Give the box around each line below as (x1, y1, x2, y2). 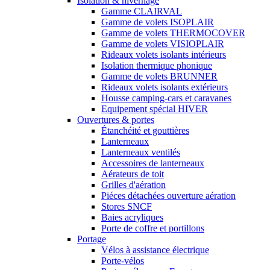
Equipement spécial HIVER (101, 104, 208, 115)
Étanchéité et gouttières (101, 125, 189, 136)
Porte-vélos (101, 256, 144, 266)
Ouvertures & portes (77, 115, 154, 125)
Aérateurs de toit (101, 169, 164, 180)
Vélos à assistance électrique (101, 245, 209, 256)
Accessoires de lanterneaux (101, 158, 204, 169)
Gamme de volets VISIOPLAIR (101, 39, 224, 49)
